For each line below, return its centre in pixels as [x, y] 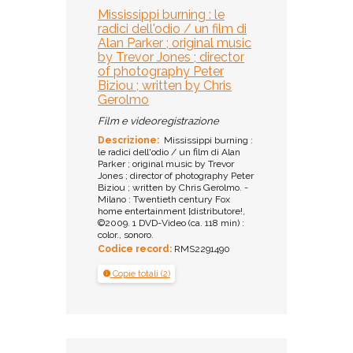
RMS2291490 [201, 249]
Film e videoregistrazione [158, 121]
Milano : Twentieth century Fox [164, 200]
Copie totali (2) [141, 274]
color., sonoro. [126, 235]
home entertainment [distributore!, [171, 212]
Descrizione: [128, 141]
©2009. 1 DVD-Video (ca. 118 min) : [171, 223]
